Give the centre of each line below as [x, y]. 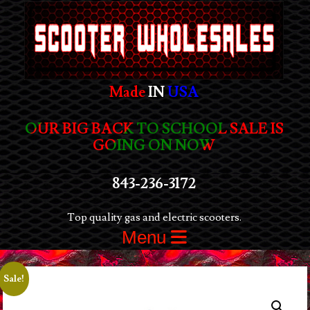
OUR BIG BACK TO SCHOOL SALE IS [154, 129]
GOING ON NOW [154, 146]
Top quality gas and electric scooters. [154, 218]
